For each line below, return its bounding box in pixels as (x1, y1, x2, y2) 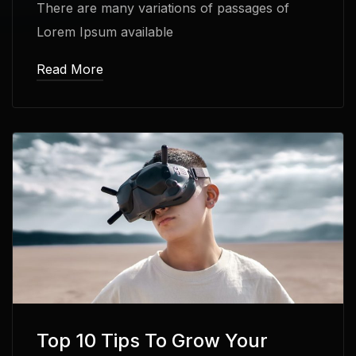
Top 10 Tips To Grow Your (37, 329, 268, 353)
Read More (37, 60, 103, 77)
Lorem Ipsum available (37, 23, 173, 40)
